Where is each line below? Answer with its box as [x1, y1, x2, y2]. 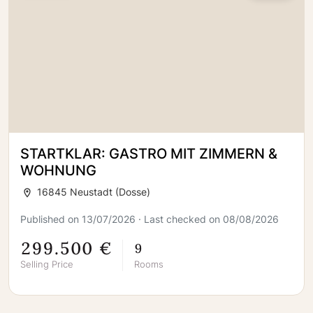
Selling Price [20, 258, 73, 270]
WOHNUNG [20, 162, 96, 179]
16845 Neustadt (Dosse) [34, 186, 150, 198]
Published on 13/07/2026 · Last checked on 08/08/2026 [20, 213, 279, 225]
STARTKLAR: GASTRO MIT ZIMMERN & [20, 145, 277, 162]
